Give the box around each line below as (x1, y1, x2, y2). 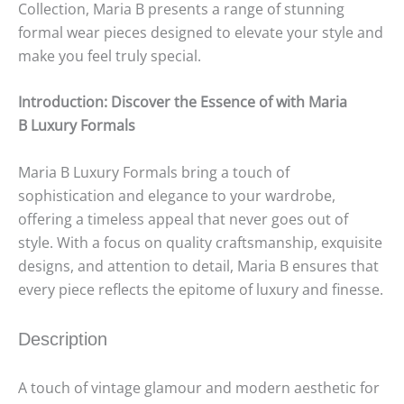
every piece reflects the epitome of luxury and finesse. (18, 279, 383, 299)
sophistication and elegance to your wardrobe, (18, 185, 335, 206)
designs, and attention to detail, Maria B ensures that (18, 255, 379, 276)
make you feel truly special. (18, 45, 201, 66)
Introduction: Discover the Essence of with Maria (18, 92, 347, 113)
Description (18, 328, 107, 349)
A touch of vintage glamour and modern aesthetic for (18, 377, 380, 398)
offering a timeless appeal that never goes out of (18, 208, 348, 229)
